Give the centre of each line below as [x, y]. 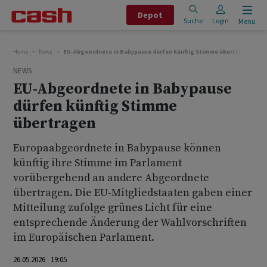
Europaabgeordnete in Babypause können [117, 148]
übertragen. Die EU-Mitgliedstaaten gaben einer [133, 193]
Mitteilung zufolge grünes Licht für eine [113, 208]
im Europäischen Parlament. [84, 237]
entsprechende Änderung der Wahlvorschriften [130, 223]
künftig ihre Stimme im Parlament [97, 163]
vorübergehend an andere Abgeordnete [111, 178]
